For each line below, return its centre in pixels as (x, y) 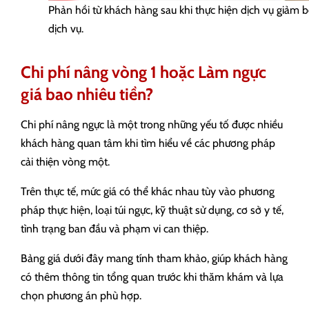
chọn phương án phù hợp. (81, 296)
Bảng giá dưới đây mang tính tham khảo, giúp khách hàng (154, 258)
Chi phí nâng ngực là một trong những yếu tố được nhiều (152, 124)
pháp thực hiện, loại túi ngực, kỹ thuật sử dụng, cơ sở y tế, (152, 210)
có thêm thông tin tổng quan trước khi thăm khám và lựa (152, 277)
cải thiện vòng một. (65, 162)
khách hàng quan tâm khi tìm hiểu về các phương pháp (148, 143)
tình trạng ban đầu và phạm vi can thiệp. (114, 229)
